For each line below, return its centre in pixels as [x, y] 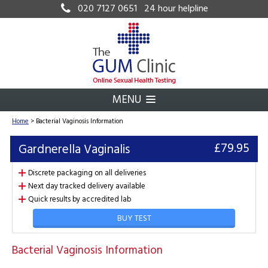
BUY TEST [134, 219]
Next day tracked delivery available [87, 186]
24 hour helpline [173, 9]
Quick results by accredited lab [80, 200]
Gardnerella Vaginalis [74, 150]
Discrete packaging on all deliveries [87, 173]
